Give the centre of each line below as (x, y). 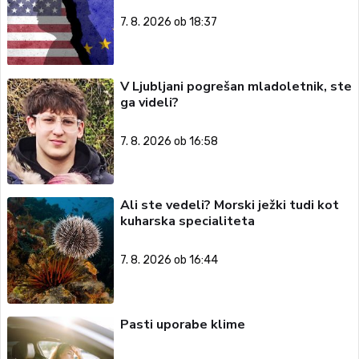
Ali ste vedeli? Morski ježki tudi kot (229, 206)
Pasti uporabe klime (182, 325)
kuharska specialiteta (187, 222)
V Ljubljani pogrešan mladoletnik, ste (236, 86)
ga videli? (149, 102)
